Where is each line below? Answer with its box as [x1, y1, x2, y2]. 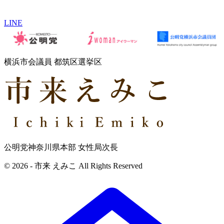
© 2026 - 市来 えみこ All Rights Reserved [4, 161, 142, 170]
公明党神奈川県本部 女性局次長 [4, 142, 118, 151]
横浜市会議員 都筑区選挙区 [4, 57, 102, 66]
